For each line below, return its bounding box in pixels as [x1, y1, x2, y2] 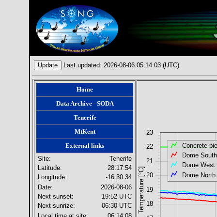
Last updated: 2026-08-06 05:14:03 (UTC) [63, 62, 180, 69]
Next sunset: [38, 193, 74, 201]
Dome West [182, 161, 215, 169]
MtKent [74, 128, 95, 136]
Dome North [182, 171, 216, 179]
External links [65, 142, 105, 150]
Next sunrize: [38, 202, 76, 210]
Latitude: [38, 164, 62, 172]
